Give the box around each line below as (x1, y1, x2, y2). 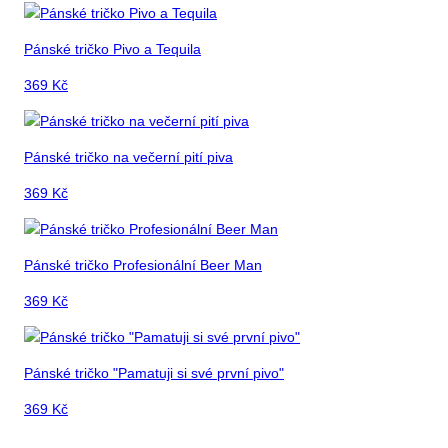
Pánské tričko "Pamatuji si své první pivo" (24, 365, 284, 382)
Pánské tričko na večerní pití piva (24, 149, 233, 166)
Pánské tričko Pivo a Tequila (24, 41, 201, 58)
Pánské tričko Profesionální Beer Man (24, 257, 262, 274)
